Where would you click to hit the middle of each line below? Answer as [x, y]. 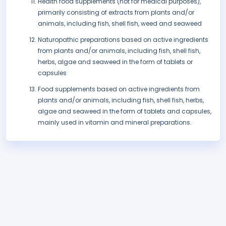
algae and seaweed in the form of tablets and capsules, [125, 111]
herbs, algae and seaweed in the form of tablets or [115, 62]
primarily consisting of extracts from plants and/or [116, 13]
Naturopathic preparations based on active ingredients [123, 40]
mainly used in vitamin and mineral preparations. [115, 123]
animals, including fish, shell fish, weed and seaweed [120, 24]
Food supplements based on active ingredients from [119, 89]
